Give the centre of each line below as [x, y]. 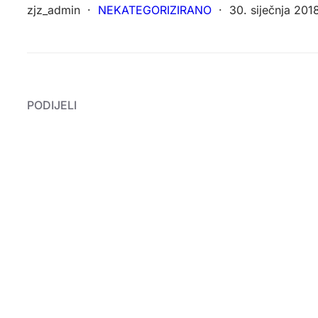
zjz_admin [54, 10]
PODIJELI [52, 105]
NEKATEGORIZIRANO [155, 10]
